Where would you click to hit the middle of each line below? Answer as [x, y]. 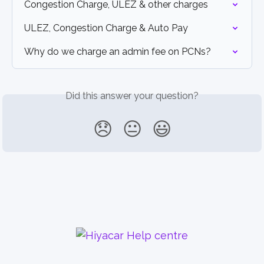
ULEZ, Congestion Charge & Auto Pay [106, 28]
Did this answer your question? [132, 96]
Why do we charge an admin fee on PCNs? [118, 52]
